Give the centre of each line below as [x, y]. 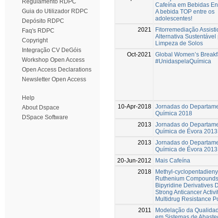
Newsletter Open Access [54, 79]
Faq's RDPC [38, 31]
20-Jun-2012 [134, 160]
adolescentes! [174, 18]
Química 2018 [174, 113]
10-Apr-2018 [135, 106]
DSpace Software [45, 117]
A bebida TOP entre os [185, 11]
